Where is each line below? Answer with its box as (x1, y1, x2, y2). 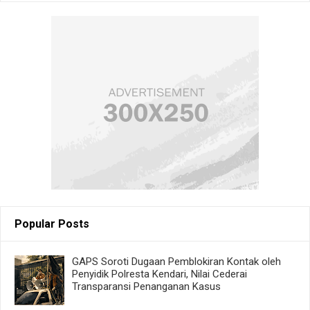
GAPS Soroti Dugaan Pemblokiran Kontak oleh (71, 255, 281, 268)
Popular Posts (15, 217, 89, 230)
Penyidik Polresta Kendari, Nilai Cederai (71, 267, 247, 280)
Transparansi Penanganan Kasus (71, 280, 221, 293)
